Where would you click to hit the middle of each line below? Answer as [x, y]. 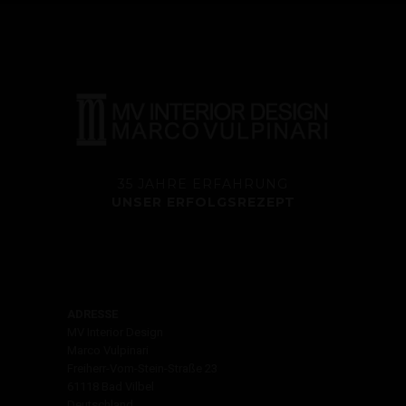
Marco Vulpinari [108, 350]
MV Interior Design [115, 332]
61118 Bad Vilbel [111, 387]
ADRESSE [92, 314]
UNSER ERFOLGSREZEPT [203, 202]
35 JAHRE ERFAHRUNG [203, 184]
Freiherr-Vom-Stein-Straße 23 [142, 368]
